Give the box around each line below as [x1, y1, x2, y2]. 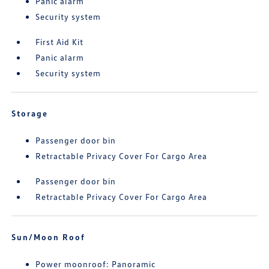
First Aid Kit [35, 37, 84, 47]
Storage [11, 108, 49, 118]
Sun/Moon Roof [11, 232, 86, 242]
